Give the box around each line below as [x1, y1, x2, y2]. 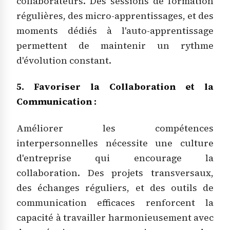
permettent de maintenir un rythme [16, 40, 214, 52]
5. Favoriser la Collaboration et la [16, 81, 214, 93]
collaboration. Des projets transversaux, [16, 166, 214, 179]
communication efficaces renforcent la [16, 196, 214, 209]
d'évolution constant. [16, 54, 111, 67]
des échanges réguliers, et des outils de [16, 181, 214, 194]
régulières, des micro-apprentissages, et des [16, 10, 214, 23]
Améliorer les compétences [16, 122, 214, 135]
